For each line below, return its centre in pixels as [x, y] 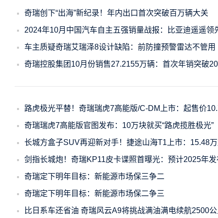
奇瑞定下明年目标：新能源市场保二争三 [94, 193]
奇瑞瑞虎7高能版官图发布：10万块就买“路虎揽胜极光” [119, 125]
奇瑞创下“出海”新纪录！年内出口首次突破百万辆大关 [116, 13]
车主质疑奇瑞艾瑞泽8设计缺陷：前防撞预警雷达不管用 [120, 47]
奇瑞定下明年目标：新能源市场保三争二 [94, 176]
